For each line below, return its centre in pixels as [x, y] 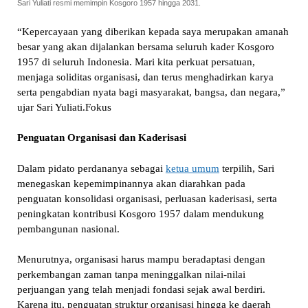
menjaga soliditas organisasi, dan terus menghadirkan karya [145, 77]
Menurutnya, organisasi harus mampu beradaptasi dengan [141, 260]
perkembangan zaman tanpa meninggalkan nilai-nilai [131, 275]
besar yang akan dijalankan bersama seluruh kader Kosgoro [145, 46]
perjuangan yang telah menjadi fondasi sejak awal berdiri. [141, 290]
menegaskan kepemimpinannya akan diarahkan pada [131, 183]
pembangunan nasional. [68, 229]
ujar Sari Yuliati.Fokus [64, 107]
